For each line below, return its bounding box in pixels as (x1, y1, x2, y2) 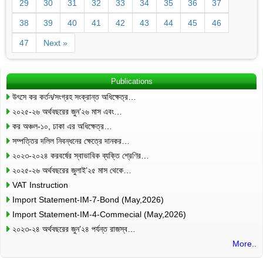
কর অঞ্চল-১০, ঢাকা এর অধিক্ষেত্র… (12, 121, 112, 131)
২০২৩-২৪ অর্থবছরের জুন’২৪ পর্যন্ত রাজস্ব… (12, 224, 136, 234)
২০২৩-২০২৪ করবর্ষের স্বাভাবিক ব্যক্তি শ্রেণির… (12, 150, 149, 160)
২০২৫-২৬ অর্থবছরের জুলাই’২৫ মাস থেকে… (12, 165, 131, 175)
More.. (232, 238, 257, 248)
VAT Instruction (12, 180, 68, 190)
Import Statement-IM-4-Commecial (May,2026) (12, 209, 186, 219)
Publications (110, 76, 153, 86)
